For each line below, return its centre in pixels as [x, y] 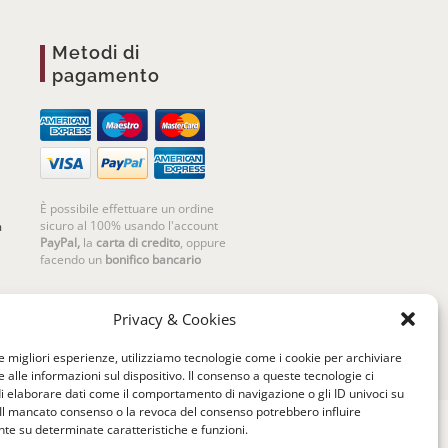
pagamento [106, 76]
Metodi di [96, 53]
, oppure [203, 243]
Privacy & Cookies [175, 319]
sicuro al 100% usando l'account [129, 226]
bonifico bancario [153, 260]
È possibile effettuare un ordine [127, 209]
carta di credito [138, 243]
